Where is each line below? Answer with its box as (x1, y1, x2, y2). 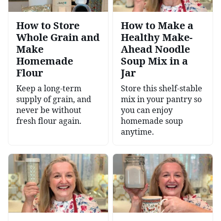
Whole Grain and (16, 30, 100, 44)
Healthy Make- (121, 30, 192, 44)
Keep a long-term (16, 82, 81, 94)
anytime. (121, 126, 154, 137)
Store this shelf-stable (121, 82, 202, 94)
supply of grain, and (16, 93, 91, 105)
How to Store (16, 18, 79, 32)
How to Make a (121, 18, 193, 32)
